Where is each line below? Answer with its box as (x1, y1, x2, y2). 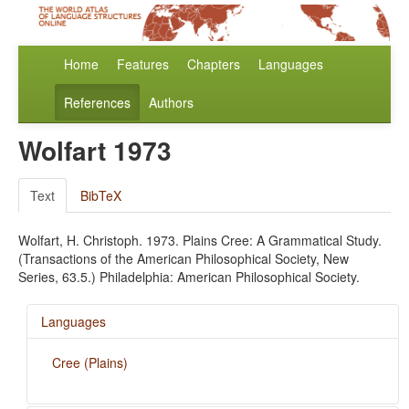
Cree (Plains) (51, 353, 128, 372)
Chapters (187, 55, 240, 74)
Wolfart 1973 (18, 131, 172, 170)
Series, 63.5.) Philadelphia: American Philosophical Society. (18, 267, 360, 287)
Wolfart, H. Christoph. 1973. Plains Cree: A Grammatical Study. (18, 231, 382, 250)
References (64, 93, 131, 112)
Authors (149, 93, 194, 112)
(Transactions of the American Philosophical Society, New (18, 249, 349, 268)
